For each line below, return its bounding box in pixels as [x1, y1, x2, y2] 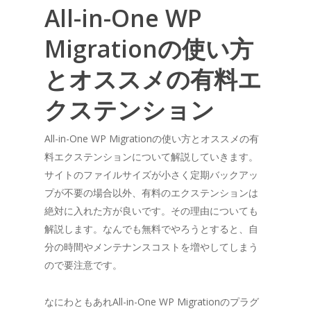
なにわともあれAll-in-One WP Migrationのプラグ [44, 294, 259, 308]
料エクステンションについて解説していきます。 [44, 149, 258, 163]
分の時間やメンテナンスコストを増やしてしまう [44, 239, 258, 253]
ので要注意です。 [44, 258, 122, 271]
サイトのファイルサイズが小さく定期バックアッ [44, 167, 258, 181]
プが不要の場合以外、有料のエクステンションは [44, 185, 258, 199]
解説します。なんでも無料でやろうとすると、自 [44, 221, 258, 235]
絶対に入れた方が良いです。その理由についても [44, 203, 258, 217]
